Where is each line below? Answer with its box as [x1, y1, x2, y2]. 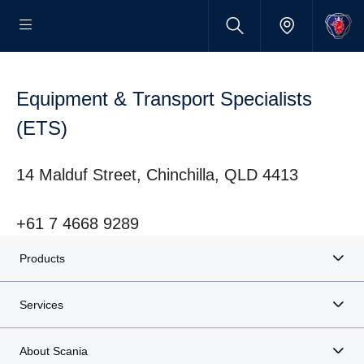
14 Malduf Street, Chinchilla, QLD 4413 [16, 166, 298, 184]
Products [19, 252, 65, 265]
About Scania [19, 344, 88, 357]
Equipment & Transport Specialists [16, 88, 312, 110]
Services [19, 298, 63, 311]
